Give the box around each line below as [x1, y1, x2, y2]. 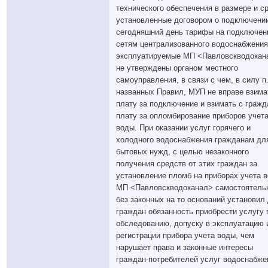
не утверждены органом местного [116, 63, 238, 72]
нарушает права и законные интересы [116, 243, 253, 252]
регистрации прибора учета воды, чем [116, 231, 254, 240]
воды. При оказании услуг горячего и [116, 123, 251, 132]
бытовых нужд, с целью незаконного [116, 147, 249, 156]
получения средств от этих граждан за [116, 159, 257, 168]
